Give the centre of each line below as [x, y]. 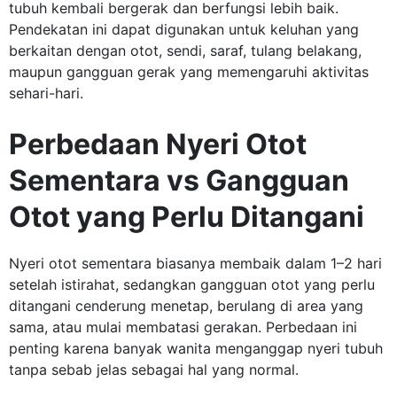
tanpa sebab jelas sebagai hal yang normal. [154, 369]
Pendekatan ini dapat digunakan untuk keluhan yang [184, 29]
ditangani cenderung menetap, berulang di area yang [186, 305]
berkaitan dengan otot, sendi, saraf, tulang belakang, [185, 50]
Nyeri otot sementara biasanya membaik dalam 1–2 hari [195, 263]
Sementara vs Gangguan [179, 180]
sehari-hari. [46, 93]
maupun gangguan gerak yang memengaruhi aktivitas [189, 71]
